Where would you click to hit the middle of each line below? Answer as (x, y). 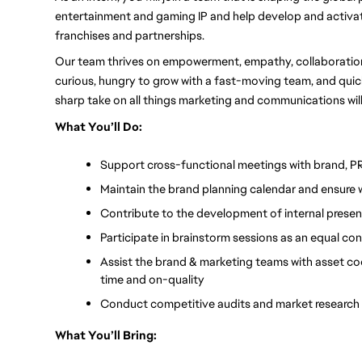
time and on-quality (152, 279)
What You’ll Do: (99, 126)
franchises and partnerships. (131, 35)
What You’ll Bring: (106, 335)
